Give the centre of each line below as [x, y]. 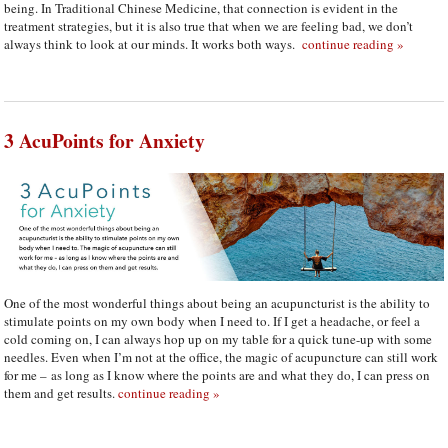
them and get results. [61, 393]
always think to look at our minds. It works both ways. [152, 44]
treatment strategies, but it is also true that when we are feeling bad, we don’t [209, 26]
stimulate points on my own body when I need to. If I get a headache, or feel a [212, 321]
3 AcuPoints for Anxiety [105, 141]
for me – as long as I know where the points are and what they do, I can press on [217, 375]
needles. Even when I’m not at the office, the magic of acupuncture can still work [221, 357]
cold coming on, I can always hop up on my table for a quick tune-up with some [218, 339]
